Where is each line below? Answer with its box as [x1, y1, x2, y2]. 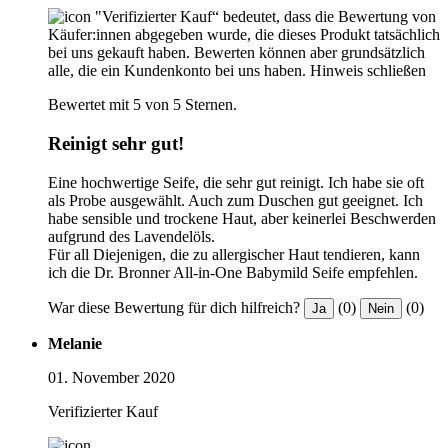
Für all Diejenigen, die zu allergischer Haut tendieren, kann [48, 245, 420, 263]
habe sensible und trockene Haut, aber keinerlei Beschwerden [48, 209, 436, 227]
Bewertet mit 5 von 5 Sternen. [48, 96, 237, 114]
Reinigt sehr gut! [48, 133, 184, 154]
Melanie [48, 334, 102, 352]
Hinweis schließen [310, 62, 426, 80]
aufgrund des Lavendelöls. [48, 227, 215, 245]
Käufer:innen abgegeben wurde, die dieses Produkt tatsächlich [48, 26, 440, 44]
